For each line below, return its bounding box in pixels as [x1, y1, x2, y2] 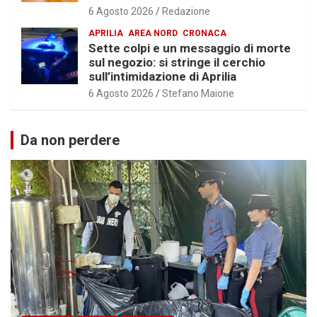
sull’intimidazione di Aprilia [88, 69, 236, 83]
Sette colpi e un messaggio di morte [88, 40, 291, 55]
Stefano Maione [162, 87, 234, 99]
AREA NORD [128, 28, 178, 38]
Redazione [162, 5, 210, 17]
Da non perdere [21, 131, 120, 149]
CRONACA [183, 28, 226, 38]
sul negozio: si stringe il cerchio [88, 54, 265, 69]
